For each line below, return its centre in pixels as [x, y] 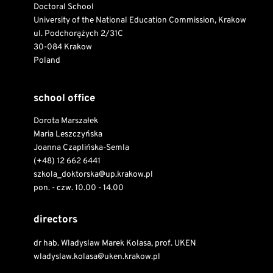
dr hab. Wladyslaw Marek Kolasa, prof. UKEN [115, 244]
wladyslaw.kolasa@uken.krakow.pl [97, 257]
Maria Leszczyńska [68, 135]
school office [64, 99]
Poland [47, 61]
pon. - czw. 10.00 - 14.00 [79, 188]
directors [55, 220]
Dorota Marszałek [66, 121]
